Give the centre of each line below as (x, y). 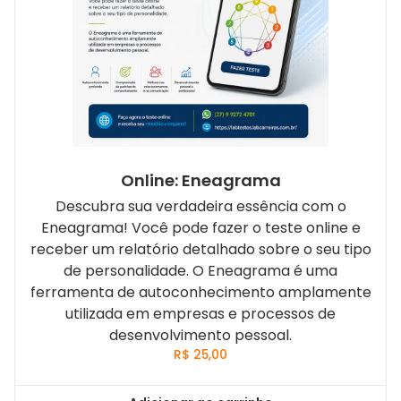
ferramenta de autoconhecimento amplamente (200, 292)
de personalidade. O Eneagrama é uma (200, 270)
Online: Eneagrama (200, 180)
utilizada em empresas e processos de (200, 313)
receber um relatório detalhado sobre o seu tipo (200, 249)
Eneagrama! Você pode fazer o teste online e (200, 227)
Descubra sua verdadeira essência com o (200, 206)
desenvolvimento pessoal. (200, 335)
